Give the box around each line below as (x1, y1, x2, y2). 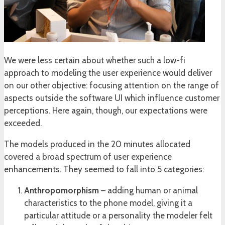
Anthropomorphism (24, 185, 99, 196)
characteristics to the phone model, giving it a (24, 198, 192, 208)
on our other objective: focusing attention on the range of (4, 80, 219, 91)
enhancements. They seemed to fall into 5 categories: (4, 164, 204, 175)
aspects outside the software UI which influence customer (4, 93, 219, 103)
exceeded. (4, 118, 42, 129)
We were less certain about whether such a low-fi (4, 55, 185, 66)
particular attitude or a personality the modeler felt (24, 210, 212, 221)
